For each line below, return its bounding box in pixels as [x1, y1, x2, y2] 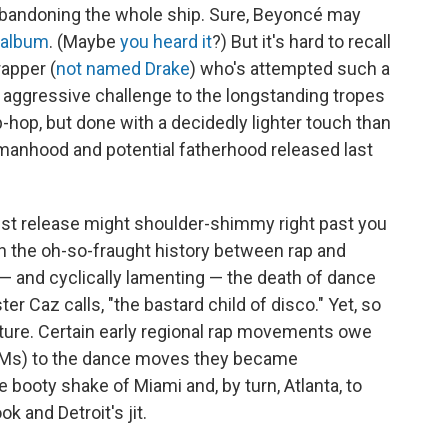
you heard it [120, 30, 212, 52]
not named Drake [56, 57, 190, 79]
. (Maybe [49, 30, 120, 52]
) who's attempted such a [190, 57, 390, 79]
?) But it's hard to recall [212, 30, 391, 52]
